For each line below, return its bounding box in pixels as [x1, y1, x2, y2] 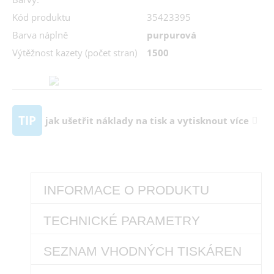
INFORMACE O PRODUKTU [43, 183, 209, 198]
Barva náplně [12, 29, 68, 42]
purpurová [147, 29, 196, 42]
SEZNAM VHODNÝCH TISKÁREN [43, 244, 242, 259]
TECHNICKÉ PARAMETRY [43, 213, 200, 228]
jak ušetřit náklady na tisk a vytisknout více [45, 114, 249, 127]
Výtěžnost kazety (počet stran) [12, 46, 137, 59]
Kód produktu [12, 11, 70, 24]
